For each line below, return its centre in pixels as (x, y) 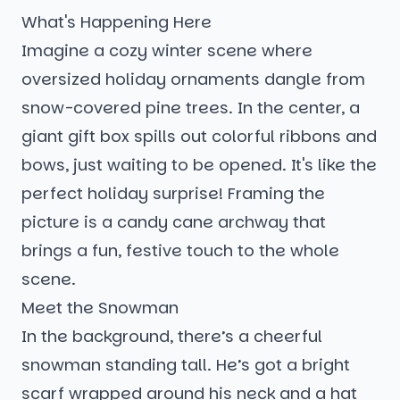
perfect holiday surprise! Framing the (173, 194)
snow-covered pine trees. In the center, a (191, 108)
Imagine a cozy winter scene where (167, 51)
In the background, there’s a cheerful (172, 337)
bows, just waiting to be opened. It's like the (199, 165)
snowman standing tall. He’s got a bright (186, 365)
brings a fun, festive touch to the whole (180, 251)
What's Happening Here (117, 22)
